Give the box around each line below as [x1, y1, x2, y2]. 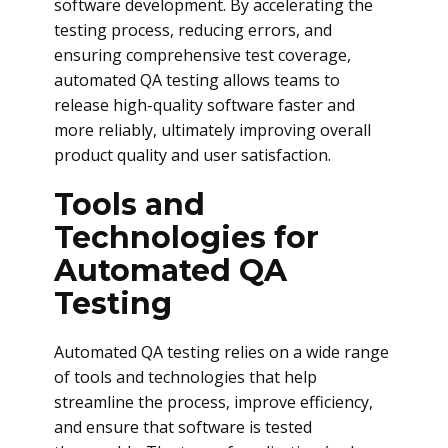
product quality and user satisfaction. [54, 144, 331, 166]
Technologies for [54, 219, 319, 256]
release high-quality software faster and [54, 94, 355, 116]
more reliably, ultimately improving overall [54, 119, 371, 141]
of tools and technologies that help [54, 366, 317, 388]
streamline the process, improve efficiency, [54, 391, 373, 413]
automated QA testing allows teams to [54, 69, 340, 91]
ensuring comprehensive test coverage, [54, 44, 351, 66]
